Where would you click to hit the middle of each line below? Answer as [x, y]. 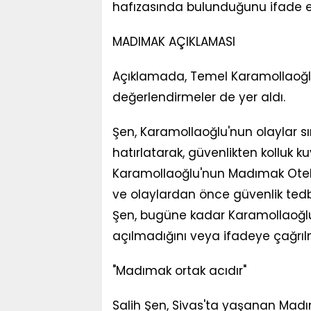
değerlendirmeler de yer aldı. [199, 97]
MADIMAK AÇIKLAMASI [174, 42]
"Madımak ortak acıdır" [179, 271]
